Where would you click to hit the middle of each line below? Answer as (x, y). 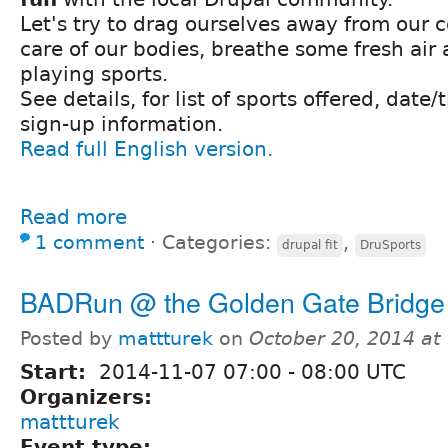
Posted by (69, 339)
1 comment (89, 243)
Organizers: (89, 397)
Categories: (219, 243)
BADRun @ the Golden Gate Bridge (232, 302)
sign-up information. (121, 124)
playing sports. (94, 74)
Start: (56, 372)
